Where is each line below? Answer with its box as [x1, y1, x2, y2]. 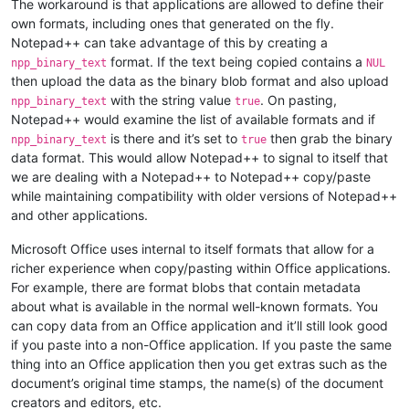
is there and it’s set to [107, 130, 241, 146]
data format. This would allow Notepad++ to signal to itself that [11, 149, 388, 165]
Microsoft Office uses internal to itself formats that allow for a [11, 240, 374, 257]
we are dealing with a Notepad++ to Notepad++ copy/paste [11, 168, 371, 184]
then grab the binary [267, 130, 393, 146]
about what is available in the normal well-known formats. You [11, 298, 378, 314]
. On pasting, [260, 91, 337, 108]
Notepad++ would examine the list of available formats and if [11, 110, 375, 127]
